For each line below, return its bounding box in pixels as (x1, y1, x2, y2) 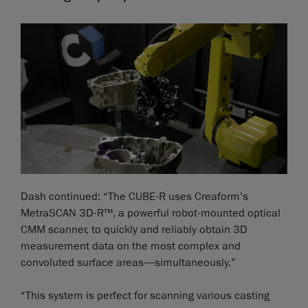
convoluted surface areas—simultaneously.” (21, 255, 236, 269)
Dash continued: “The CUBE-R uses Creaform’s (21, 189, 248, 203)
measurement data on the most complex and (21, 239, 241, 253)
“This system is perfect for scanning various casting (21, 288, 269, 302)
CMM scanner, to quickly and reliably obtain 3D (21, 222, 247, 236)
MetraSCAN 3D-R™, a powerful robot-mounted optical (21, 206, 280, 220)
